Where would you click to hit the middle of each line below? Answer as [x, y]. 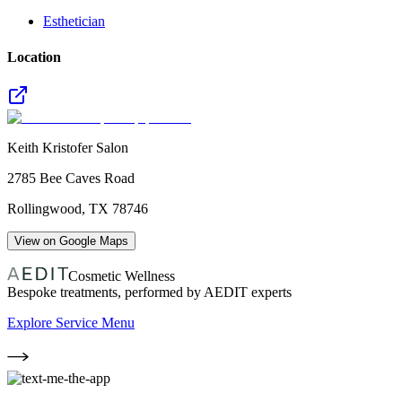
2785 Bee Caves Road [71, 178]
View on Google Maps [71, 240]
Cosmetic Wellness [122, 275]
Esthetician [74, 22]
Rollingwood [44, 208]
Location [34, 57]
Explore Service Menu [71, 322]
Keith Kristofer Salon [68, 147]
